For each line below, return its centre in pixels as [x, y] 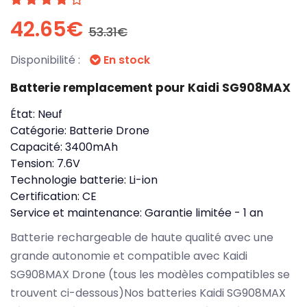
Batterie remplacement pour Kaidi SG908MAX [150, 87]
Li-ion [143, 180]
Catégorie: [40, 130]
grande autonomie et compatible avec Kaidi [129, 256]
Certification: [46, 196]
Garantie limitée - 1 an [204, 212]
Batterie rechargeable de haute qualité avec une [142, 237]
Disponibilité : [47, 60]
